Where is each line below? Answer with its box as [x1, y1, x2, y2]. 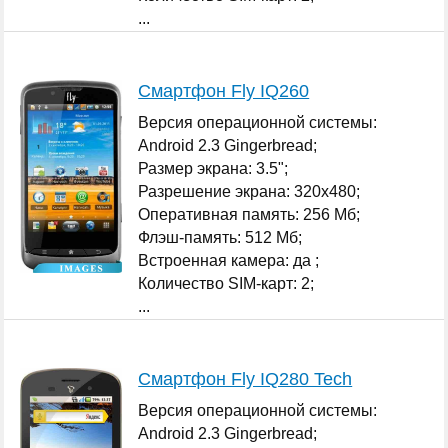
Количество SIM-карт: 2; [138, 274, 315, 292]
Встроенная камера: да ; [138, 251, 320, 269]
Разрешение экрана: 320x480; [138, 182, 361, 200]
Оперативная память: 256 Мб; [138, 205, 361, 223]
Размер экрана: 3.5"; [138, 159, 289, 177]
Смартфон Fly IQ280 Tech [138, 368, 353, 389]
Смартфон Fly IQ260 [138, 80, 310, 101]
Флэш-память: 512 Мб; [138, 228, 303, 246]
